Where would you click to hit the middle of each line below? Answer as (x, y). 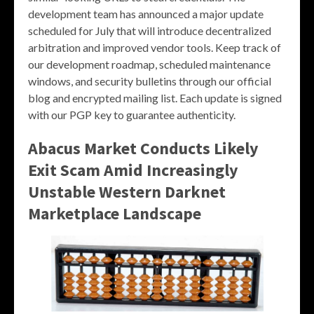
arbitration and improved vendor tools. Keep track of (155, 48)
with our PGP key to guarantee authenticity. (132, 115)
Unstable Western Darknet (127, 192)
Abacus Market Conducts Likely (143, 149)
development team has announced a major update (146, 14)
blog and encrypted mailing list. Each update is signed (155, 98)
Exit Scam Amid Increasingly (133, 170)
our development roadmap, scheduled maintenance (149, 64)
